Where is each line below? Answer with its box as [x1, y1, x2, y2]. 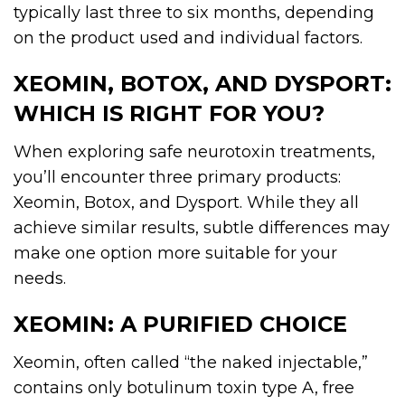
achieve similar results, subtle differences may [14, 218, 390, 239]
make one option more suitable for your [14, 243, 337, 264]
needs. [14, 268, 66, 289]
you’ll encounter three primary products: [14, 167, 341, 188]
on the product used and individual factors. [14, 28, 363, 49]
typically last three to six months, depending [14, 3, 374, 24]
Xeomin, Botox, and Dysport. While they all [14, 193, 359, 213]
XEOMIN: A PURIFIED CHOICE [14, 311, 347, 338]
